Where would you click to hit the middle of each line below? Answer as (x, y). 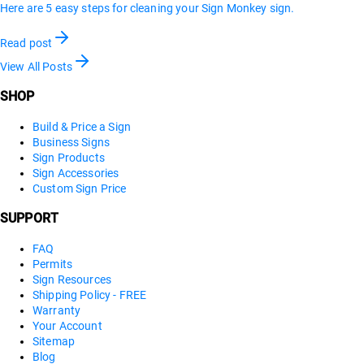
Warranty (57, 310)
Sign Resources (72, 279)
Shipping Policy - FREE (90, 295)
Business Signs (71, 142)
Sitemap (54, 341)
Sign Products (69, 157)
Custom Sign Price (80, 188)
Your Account (67, 325)
